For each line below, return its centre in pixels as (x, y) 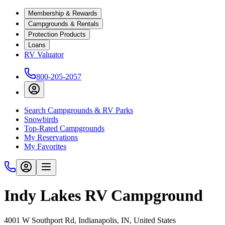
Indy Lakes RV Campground (103, 196)
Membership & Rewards (63, 13)
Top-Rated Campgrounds (64, 128)
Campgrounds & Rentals (64, 24)
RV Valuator (44, 54)
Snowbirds (41, 119)
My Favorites (45, 146)
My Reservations (51, 137)
